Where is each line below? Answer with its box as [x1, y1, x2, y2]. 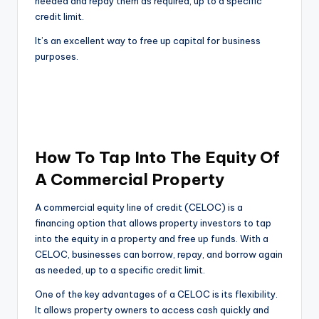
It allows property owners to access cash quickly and [35, 304, 269, 316]
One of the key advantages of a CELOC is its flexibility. [35, 288, 278, 300]
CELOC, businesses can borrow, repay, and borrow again [35, 249, 283, 261]
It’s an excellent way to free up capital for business [35, 35, 261, 47]
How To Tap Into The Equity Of [35, 147, 280, 168]
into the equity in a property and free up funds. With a [35, 233, 268, 245]
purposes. [35, 51, 78, 63]
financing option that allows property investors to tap [35, 217, 271, 229]
